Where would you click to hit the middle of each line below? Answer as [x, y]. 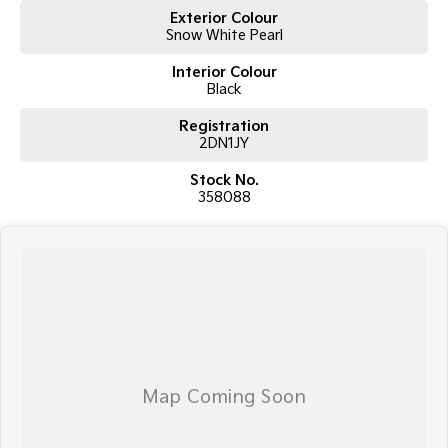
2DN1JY [224, 143]
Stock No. [224, 180]
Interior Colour [224, 72]
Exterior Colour [224, 18]
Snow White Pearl [224, 35]
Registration [224, 126]
